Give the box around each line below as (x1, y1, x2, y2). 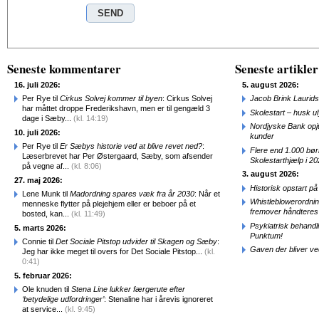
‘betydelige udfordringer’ (22, 295, 104, 303)
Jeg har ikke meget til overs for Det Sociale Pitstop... (22, 247, 204, 256)
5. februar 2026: (14, 271, 72, 280)
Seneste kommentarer (7, 60, 121, 78)
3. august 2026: (242, 169, 299, 178)
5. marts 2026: (14, 223, 66, 232)
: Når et (194, 189, 220, 198)
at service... (22, 305, 65, 313)
